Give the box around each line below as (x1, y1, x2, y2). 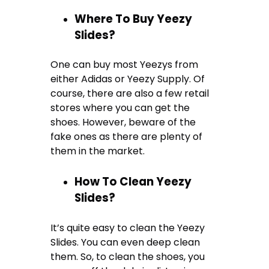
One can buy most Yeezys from (50, 58, 199, 72)
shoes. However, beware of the (50, 115, 196, 130)
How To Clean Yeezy (74, 174, 192, 190)
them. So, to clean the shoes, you (50, 249, 205, 264)
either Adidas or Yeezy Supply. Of (50, 72, 205, 86)
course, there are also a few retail (50, 86, 210, 101)
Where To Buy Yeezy (74, 10, 193, 27)
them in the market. (50, 144, 148, 159)
